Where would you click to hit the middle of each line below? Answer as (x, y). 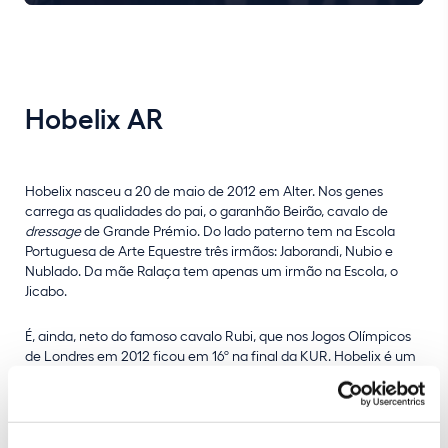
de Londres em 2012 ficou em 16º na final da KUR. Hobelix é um (220, 355)
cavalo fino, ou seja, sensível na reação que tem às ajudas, (204, 375)
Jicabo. (46, 290)
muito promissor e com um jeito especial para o (174, 395)
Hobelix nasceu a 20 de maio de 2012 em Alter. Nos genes (204, 190)
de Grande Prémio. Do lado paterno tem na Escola (238, 230)
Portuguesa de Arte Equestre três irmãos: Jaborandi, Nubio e (209, 250)
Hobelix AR (94, 116)
